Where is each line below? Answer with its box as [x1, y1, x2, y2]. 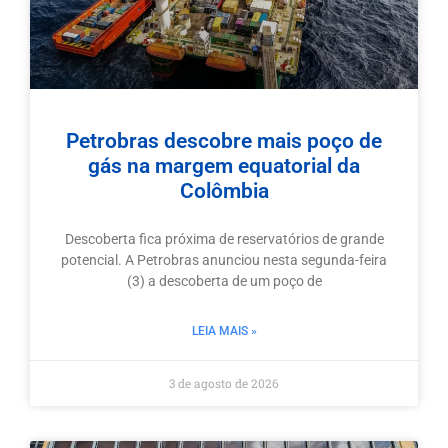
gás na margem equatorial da [88, 154, 360, 179]
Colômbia [179, 179, 269, 204]
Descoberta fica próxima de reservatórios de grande [64, 231, 384, 248]
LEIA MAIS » [191, 324, 257, 339]
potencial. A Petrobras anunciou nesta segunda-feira [61, 252, 387, 269]
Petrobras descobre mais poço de [66, 129, 382, 154]
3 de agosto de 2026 [169, 375, 279, 392]
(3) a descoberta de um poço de [126, 273, 322, 290]
